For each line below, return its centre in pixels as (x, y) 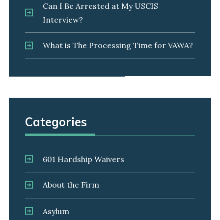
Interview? (63, 19)
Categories (56, 122)
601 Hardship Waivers (83, 159)
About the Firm (71, 185)
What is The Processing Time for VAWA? (118, 45)
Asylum (56, 211)
